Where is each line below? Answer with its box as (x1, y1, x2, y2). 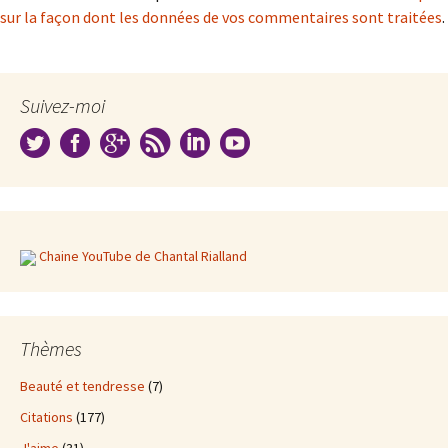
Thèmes (20, 336, 82, 361)
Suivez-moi (20, 93, 105, 118)
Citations (20, 408, 73, 426)
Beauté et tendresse (20, 377, 145, 395)
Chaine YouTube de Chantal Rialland (39, 247, 247, 265)
